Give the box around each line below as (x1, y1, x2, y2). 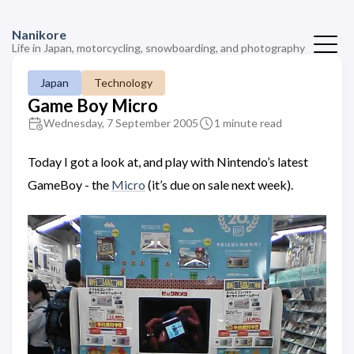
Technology (94, 76, 153, 89)
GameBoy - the (28, 177, 111, 192)
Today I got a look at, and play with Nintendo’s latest (28, 154, 308, 169)
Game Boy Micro (28, 95, 158, 116)
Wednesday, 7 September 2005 (43, 116, 198, 130)
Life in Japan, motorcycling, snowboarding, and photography (12, 41, 305, 55)
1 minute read (214, 116, 282, 130)
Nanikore (12, 27, 66, 42)
